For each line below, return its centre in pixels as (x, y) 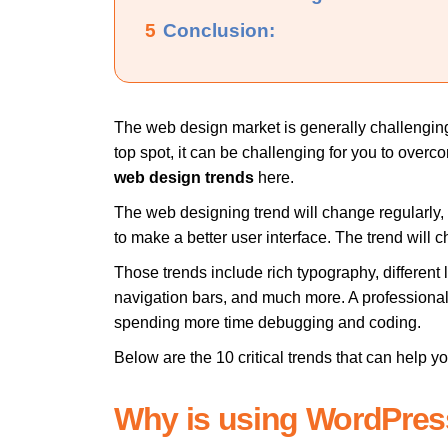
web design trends (184, 177)
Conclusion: (219, 30)
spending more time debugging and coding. (269, 322)
